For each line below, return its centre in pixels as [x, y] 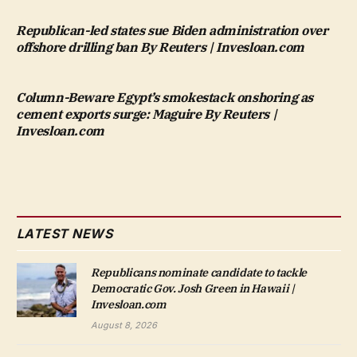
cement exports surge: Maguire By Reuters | [147, 114]
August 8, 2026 [124, 326]
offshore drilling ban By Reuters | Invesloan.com [160, 47]
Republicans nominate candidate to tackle [199, 273]
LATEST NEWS [65, 234]
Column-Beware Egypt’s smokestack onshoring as [165, 98]
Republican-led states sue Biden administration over [172, 31]
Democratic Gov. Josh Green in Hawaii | [193, 289]
